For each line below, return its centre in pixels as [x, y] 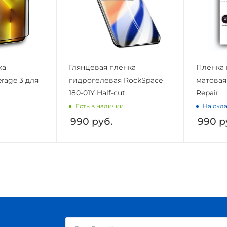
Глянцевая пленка [102, 67]
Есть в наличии [99, 106]
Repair [207, 93]
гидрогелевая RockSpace [116, 80]
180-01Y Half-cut [97, 93]
